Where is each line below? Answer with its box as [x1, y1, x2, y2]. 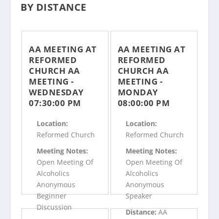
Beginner [37, 191, 67, 201]
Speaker [125, 191, 152, 201]
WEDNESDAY [29, 86, 84, 98]
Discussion [37, 202, 72, 212]
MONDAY [117, 86, 158, 98]
